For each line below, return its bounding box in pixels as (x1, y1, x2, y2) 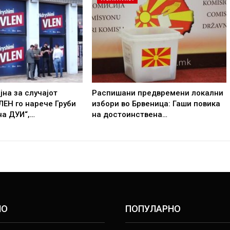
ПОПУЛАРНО (125, 203, 181, 214)
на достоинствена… (92, 109, 168, 119)
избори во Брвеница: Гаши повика (92, 99, 221, 108)
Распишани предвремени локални (92, 88, 224, 98)
